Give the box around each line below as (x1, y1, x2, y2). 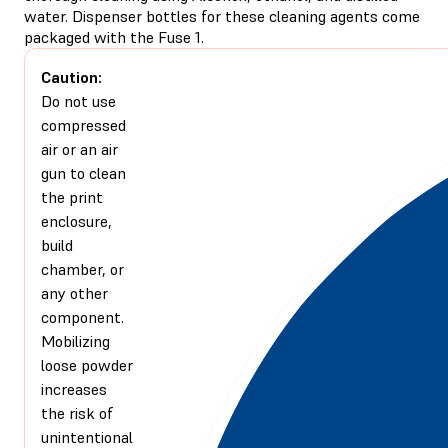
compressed (41, 114, 126, 135)
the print (41, 186, 103, 207)
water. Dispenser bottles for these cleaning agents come (24, 5, 420, 26)
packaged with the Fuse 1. (24, 26, 204, 47)
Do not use (41, 90, 116, 111)
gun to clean (41, 162, 126, 183)
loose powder (41, 354, 133, 375)
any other (41, 282, 108, 303)
